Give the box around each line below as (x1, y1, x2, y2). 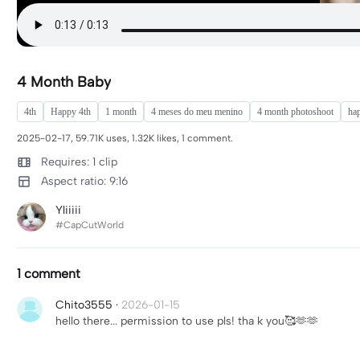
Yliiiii (55, 203, 81, 217)
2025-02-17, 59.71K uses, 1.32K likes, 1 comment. (17, 133, 233, 144)
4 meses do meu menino (151, 106, 243, 117)
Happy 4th (51, 106, 91, 117)
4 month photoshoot (257, 106, 333, 117)
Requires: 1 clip (41, 155, 117, 169)
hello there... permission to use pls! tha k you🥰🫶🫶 (55, 314, 318, 328)
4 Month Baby (17, 73, 111, 91)
